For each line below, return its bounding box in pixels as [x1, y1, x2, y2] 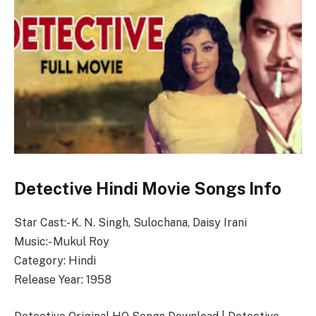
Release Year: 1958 [14, 273, 111, 287]
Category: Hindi [14, 254, 96, 268]
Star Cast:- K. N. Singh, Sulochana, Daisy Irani [14, 216, 247, 230]
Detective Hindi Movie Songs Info [14, 178, 281, 198]
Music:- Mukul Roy [14, 235, 109, 249]
